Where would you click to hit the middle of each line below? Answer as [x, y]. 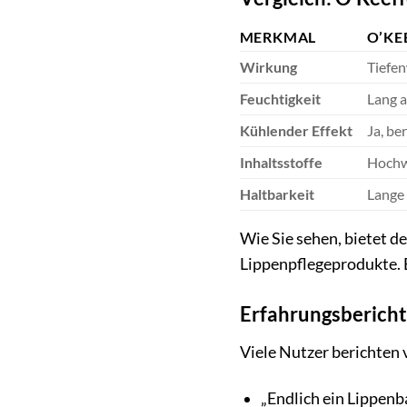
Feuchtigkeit [280, 98]
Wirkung [268, 66]
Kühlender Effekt [296, 130]
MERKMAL [278, 36]
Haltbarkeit [277, 194]
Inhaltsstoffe [281, 162]
